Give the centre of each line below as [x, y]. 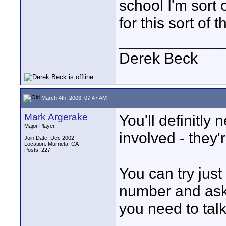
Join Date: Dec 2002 [49, 138]
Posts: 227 [37, 150]
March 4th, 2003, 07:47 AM [73, 98]
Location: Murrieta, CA [51, 144]
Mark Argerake [56, 117]
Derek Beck [158, 58]
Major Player [40, 126]
